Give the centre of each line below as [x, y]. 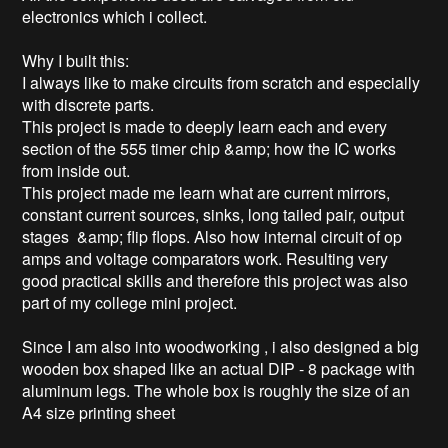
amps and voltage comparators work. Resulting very [205, 259]
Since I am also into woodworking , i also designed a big [221, 347]
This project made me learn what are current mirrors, [206, 193]
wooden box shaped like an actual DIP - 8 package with [219, 369]
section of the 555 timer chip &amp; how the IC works [209, 149]
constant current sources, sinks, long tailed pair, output [213, 215]
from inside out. [76, 171]
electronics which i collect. [115, 17]
